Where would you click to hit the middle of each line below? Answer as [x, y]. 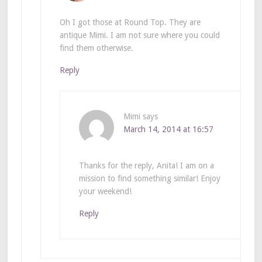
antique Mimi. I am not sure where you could [139, 35]
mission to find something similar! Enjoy [149, 178]
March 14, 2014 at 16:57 [168, 129]
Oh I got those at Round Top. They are [130, 22]
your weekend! [105, 191]
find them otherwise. [96, 48]
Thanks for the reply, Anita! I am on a [146, 165]
